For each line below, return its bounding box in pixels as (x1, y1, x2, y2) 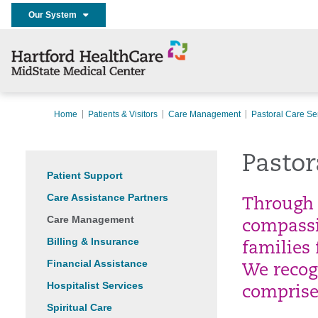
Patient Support (47, 170, 123, 181)
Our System (28, 9, 83, 20)
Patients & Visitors (88, 109, 158, 119)
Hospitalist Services (47, 280, 143, 291)
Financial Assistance (47, 258, 148, 269)
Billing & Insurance (47, 236, 139, 247)
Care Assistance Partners (47, 192, 168, 203)
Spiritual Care (47, 302, 112, 313)
